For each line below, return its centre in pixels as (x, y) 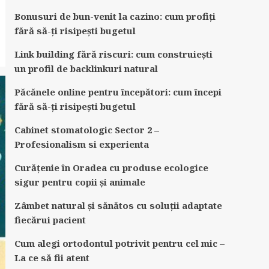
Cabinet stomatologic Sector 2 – (86, 130)
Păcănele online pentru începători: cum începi (118, 92)
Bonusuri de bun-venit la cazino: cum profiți (115, 16)
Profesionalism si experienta (81, 144)
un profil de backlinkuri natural (86, 68)
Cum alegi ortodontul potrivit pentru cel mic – (119, 243)
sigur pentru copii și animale (80, 182)
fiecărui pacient (50, 220)
